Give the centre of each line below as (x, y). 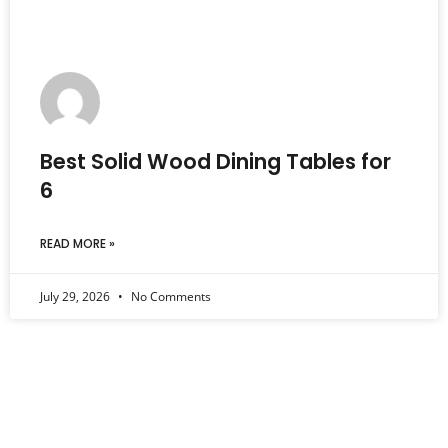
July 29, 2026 (76, 297)
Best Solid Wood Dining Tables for (215, 162)
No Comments (169, 297)
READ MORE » (77, 244)
